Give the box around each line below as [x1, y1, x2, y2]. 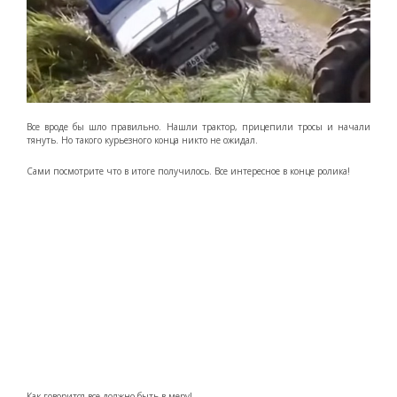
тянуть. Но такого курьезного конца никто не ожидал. [27, 133, 258, 146]
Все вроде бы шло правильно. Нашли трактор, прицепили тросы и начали [27, 120, 370, 133]
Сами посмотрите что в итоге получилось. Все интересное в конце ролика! [27, 164, 350, 177]
